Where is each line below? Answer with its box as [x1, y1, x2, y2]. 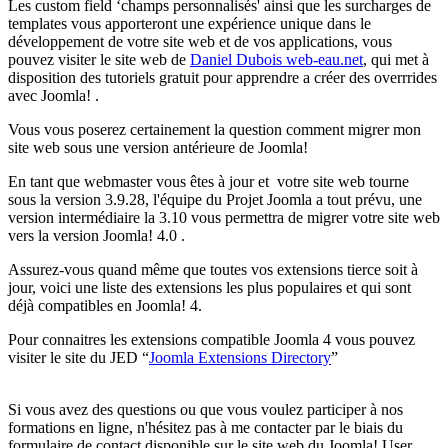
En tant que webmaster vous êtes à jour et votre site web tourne [8, 172, 409, 190]
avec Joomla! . [8, 86, 99, 104]
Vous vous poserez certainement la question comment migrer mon [8, 120, 421, 138]
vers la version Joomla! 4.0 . [8, 226, 185, 244]
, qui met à [363, 50, 429, 68]
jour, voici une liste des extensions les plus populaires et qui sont [8, 278, 411, 296]
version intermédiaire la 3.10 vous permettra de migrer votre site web [8, 208, 440, 226]
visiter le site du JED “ [8, 348, 149, 366]
